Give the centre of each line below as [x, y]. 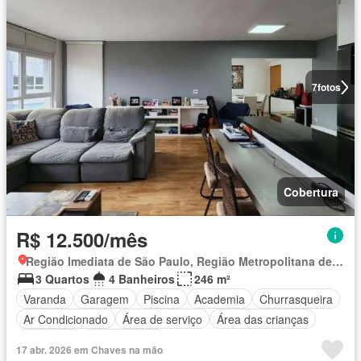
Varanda [45, 299]
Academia [220, 299]
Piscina [162, 299]
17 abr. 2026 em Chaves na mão [89, 350]
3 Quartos [62, 279]
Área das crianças [263, 319]
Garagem [105, 299]
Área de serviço [162, 319]
